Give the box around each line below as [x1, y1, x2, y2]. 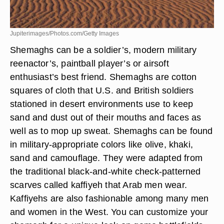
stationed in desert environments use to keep [10, 98, 193, 109]
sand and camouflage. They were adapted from [10, 152, 202, 163]
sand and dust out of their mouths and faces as [10, 112, 201, 122]
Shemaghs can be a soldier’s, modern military [10, 44, 197, 55]
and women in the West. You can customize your [10, 206, 208, 217]
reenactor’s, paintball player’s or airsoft [10, 58, 169, 68]
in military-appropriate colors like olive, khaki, [10, 139, 193, 149]
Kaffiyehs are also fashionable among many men [10, 193, 209, 203]
